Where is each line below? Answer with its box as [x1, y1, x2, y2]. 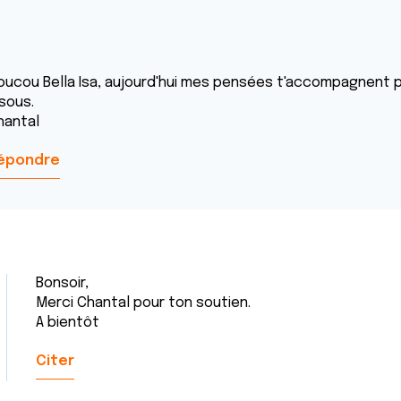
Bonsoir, [36, 276, 89, 291]
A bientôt [36, 315, 99, 330]
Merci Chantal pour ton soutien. [36, 295, 251, 311]
